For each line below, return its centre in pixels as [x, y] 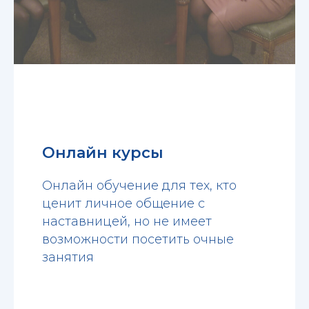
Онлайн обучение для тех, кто [139, 186]
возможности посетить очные [138, 240]
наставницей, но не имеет [127, 222]
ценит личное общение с [123, 204]
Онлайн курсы [102, 153]
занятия [68, 258]
